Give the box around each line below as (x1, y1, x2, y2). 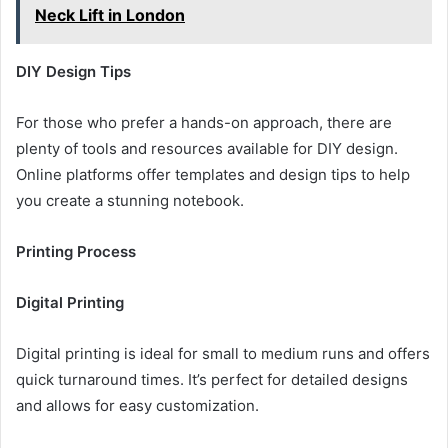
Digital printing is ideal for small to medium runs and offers (16, 343, 430, 363)
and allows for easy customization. (16, 395, 259, 415)
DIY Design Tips (16, 61, 131, 81)
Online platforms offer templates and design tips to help (16, 164, 410, 184)
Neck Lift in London (35, 4, 185, 25)
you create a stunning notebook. (16, 190, 244, 210)
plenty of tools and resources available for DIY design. (16, 138, 398, 158)
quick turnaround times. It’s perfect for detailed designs (16, 369, 408, 389)
